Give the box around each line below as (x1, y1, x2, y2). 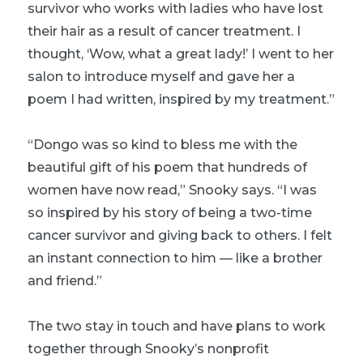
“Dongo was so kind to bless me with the (28, 136, 297, 152)
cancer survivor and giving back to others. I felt (28, 227, 332, 243)
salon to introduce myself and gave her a (28, 68, 295, 84)
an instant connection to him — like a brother (28, 250, 322, 266)
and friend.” (28, 272, 102, 288)
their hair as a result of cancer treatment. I (28, 23, 301, 39)
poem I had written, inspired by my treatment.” (28, 91, 335, 107)
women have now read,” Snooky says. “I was (28, 181, 317, 198)
